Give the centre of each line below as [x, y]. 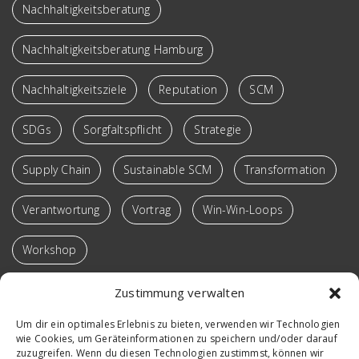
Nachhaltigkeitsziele [75, 89]
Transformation [285, 169]
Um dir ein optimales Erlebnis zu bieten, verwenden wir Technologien [178, 324]
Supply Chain [57, 169]
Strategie [218, 129]
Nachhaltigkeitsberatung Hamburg [113, 49]
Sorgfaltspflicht [123, 129]
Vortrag [151, 209]
